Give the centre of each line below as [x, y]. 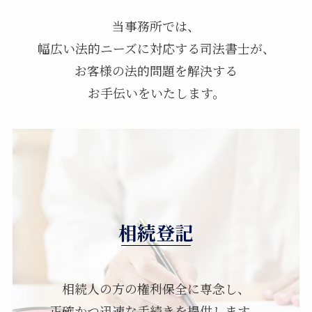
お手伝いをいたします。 [156, 92]
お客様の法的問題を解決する [156, 70]
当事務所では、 [156, 25]
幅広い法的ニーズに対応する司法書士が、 [156, 48]
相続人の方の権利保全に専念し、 [156, 288]
